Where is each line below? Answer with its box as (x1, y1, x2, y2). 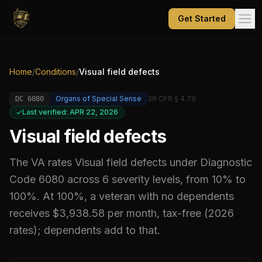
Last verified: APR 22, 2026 (22, 108, 118, 116)
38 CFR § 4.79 (147, 94, 196, 103)
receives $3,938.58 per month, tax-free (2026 (9, 207, 234, 219)
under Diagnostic (167, 156, 252, 168)
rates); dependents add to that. (9, 224, 160, 236)
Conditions (35, 67, 76, 77)
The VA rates (9, 156, 75, 168)
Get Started (178, 13, 226, 23)
